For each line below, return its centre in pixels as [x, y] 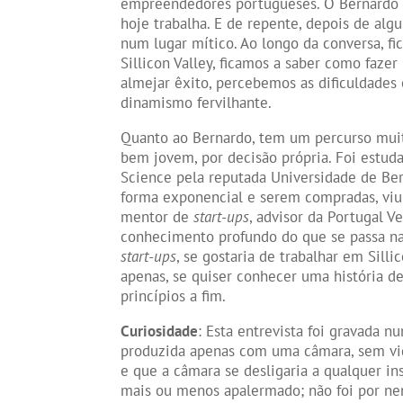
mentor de [157, 217]
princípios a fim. [174, 296]
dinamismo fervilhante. [197, 103]
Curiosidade [160, 331]
